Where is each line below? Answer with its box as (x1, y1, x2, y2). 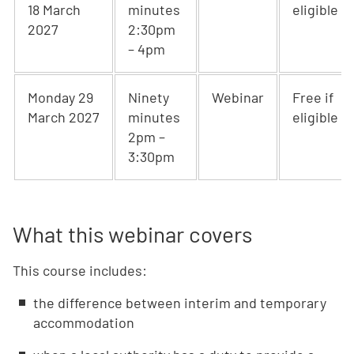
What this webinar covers (13, 220, 252, 247)
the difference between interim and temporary (33, 294, 326, 311)
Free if (292, 88, 333, 106)
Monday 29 (28, 88, 93, 106)
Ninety (128, 88, 169, 106)
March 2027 (28, 108, 100, 126)
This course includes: (13, 262, 147, 279)
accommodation (33, 314, 134, 331)
